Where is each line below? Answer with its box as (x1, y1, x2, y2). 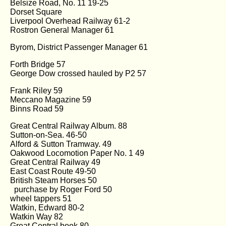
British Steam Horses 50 (10, 176, 97, 185)
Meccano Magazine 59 (10, 95, 91, 104)
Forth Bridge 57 (10, 60, 66, 69)
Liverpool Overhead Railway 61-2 (10, 16, 130, 25)
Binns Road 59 (10, 104, 64, 113)
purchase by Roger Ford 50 (10, 185, 112, 194)
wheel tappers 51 (10, 194, 72, 203)
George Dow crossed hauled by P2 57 (10, 69, 146, 78)
